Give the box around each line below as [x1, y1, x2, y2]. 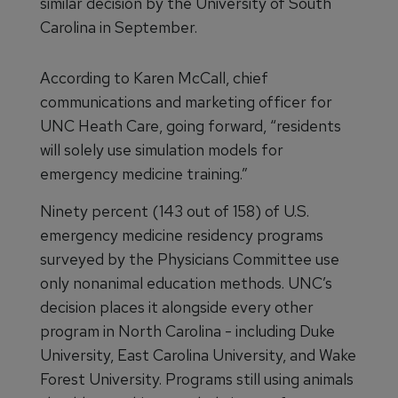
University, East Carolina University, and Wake [40, 345, 356, 365]
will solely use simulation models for [40, 139, 283, 160]
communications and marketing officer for [40, 92, 332, 112]
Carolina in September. [40, 17, 197, 37]
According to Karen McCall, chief [40, 68, 268, 88]
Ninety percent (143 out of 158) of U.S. [40, 201, 309, 221]
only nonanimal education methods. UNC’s [40, 273, 332, 293]
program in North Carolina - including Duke [40, 321, 335, 341]
